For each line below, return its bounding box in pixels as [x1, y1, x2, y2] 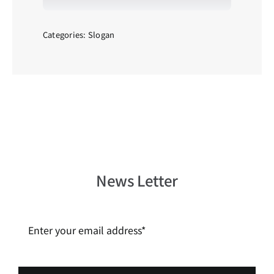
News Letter [95, 169, 179, 191]
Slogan [87, 29, 115, 41]
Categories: [42, 29, 88, 41]
